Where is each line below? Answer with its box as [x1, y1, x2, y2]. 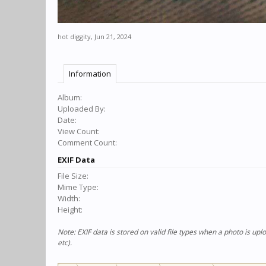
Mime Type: [58, 182, 99, 192]
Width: [58, 193, 80, 204]
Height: [58, 204, 83, 215]
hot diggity [58, 32, 91, 41]
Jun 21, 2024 [94, 32, 131, 41]
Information [69, 68, 111, 79]
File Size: [58, 170, 88, 181]
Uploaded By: [58, 103, 106, 114]
